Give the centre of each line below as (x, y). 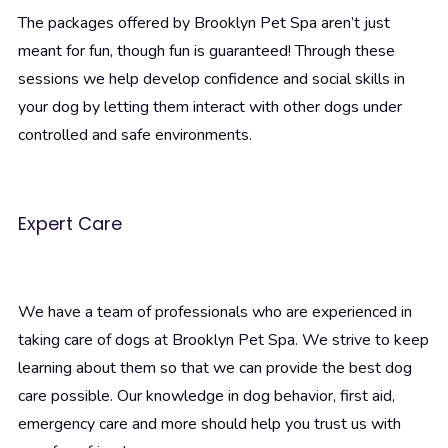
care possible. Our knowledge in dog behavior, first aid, (206, 396)
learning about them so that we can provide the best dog (215, 368)
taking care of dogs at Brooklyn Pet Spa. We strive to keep (223, 340)
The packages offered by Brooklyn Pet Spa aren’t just (204, 23)
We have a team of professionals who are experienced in (215, 312)
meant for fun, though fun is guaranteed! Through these (206, 51)
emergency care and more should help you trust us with (209, 424)
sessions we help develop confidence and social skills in (211, 79)
